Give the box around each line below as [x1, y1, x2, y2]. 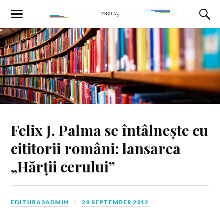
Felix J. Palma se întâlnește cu [11, 120, 209, 139]
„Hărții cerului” [11, 156, 115, 176]
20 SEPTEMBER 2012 [82, 198, 149, 206]
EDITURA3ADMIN [11, 198, 70, 206]
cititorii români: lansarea [11, 138, 181, 158]
